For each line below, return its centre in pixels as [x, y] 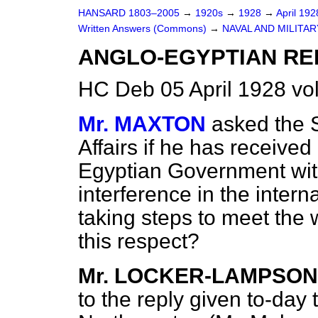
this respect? [139, 241]
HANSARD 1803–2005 [129, 13]
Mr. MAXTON [142, 124]
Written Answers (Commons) [144, 29]
